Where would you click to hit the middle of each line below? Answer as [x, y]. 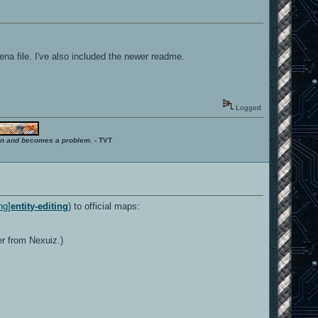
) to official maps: [104, 206]
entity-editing [40, 206]
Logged [248, 107]
